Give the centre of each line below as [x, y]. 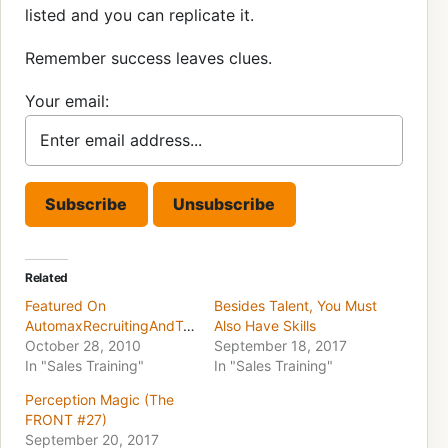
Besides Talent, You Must [295, 306]
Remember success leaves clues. [148, 57]
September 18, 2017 [280, 346]
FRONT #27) [66, 420]
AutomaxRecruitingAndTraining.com [189, 326]
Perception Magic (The [99, 400]
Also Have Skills [265, 326]
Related [46, 278]
